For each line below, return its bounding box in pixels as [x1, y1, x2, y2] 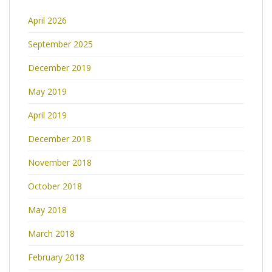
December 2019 [28, 61, 91, 73]
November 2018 [28, 156, 92, 168]
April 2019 [28, 109, 67, 121]
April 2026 [28, 14, 67, 26]
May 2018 [28, 203, 67, 216]
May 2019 [28, 85, 67, 97]
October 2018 [28, 180, 82, 192]
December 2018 [28, 132, 91, 144]
